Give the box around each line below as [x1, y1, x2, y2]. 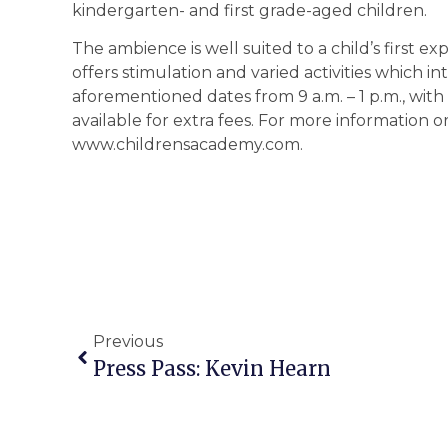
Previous [93, 332, 163, 352]
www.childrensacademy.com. [72, 135, 303, 155]
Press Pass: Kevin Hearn [93, 356, 331, 382]
